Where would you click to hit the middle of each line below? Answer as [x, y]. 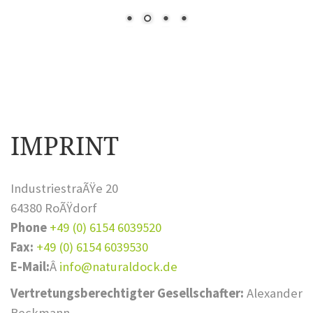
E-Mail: [30, 267]
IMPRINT [65, 147]
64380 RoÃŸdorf [54, 208]
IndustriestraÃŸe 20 [64, 189]
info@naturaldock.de [118, 267]
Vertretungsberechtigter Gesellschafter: [127, 293]
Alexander [273, 293]
